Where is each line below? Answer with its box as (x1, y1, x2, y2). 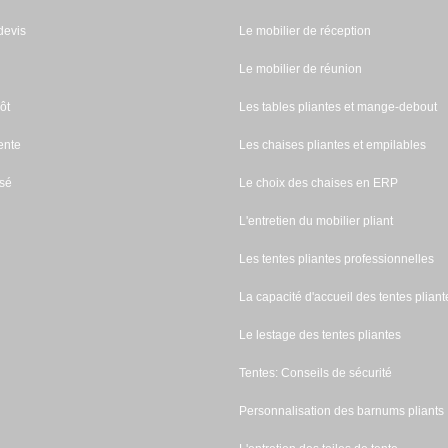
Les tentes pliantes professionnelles (239, 252, 434, 266)
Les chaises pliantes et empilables (239, 138, 426, 152)
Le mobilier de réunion (239, 62, 362, 76)
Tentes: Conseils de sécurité (239, 366, 392, 380)
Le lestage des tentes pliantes (239, 328, 401, 342)
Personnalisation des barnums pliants (239, 404, 444, 418)
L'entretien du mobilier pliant (239, 214, 393, 228)
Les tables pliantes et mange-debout (239, 100, 437, 114)
